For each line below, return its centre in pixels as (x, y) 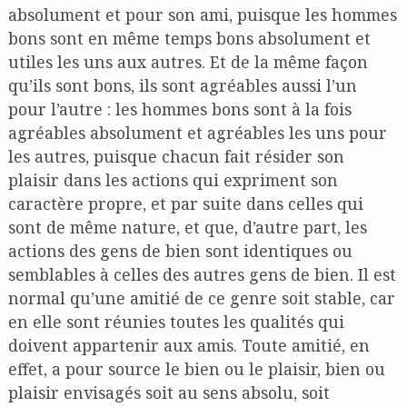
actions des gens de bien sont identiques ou (180, 251)
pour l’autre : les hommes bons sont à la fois (179, 109)
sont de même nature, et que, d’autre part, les (187, 228)
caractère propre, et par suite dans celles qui (185, 204)
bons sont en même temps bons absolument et (189, 39)
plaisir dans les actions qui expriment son (173, 180)
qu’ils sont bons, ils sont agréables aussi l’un (182, 86)
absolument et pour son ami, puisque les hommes (202, 15)
